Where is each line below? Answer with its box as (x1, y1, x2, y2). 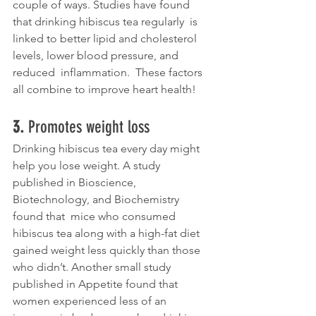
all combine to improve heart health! (13, 83, 196, 97)
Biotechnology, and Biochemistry (13, 193, 182, 207)
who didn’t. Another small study (13, 260, 176, 274)
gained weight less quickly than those (13, 243, 203, 257)
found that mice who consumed (13, 209, 178, 224)
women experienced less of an (13, 294, 169, 308)
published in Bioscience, (13, 176, 142, 190)
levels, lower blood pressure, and (13, 49, 181, 63)
